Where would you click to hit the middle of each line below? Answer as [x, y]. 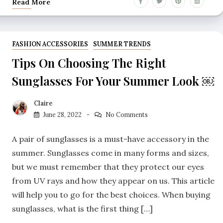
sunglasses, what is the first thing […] [82, 209]
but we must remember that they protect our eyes [108, 167]
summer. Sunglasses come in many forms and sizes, [111, 153]
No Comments [126, 115]
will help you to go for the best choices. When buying [111, 195]
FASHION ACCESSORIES [50, 44]
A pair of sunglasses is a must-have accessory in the [111, 139]
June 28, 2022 [62, 115]
